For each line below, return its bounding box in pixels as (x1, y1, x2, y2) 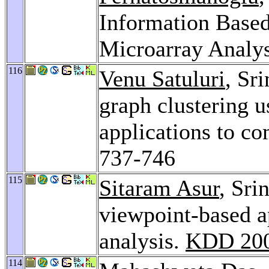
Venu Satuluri (99, 65, 225, 91)
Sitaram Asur (99, 175, 219, 201)
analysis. (99, 228, 186, 253)
